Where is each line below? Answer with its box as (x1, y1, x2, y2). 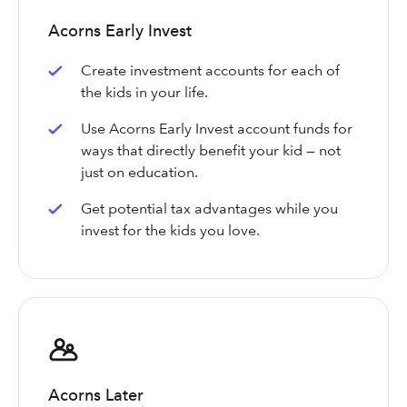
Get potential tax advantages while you (81, 200, 338, 218)
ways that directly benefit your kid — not (81, 142, 341, 160)
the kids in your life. (81, 84, 212, 102)
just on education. (81, 164, 202, 182)
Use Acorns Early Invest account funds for (81, 120, 352, 138)
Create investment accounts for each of (81, 62, 340, 80)
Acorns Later (48, 385, 144, 405)
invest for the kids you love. (81, 222, 263, 240)
